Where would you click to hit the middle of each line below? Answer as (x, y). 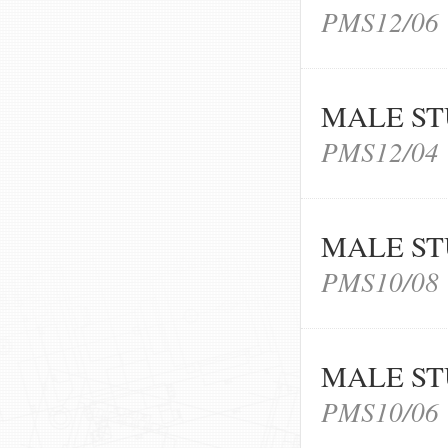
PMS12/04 (380, 151)
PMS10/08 (380, 281)
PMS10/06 (380, 410)
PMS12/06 (380, 21)
